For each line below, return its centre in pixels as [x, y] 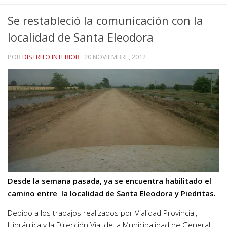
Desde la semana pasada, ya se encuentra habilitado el [109, 181]
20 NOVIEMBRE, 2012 [115, 57]
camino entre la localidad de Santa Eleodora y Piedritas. [112, 193]
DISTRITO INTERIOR [51, 57]
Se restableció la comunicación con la [105, 20]
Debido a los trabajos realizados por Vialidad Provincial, [102, 213]
